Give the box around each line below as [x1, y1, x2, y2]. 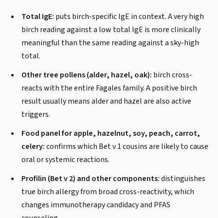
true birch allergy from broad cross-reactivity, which [21, 186, 194, 197]
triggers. [21, 109, 50, 120]
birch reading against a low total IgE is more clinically [21, 24, 200, 35]
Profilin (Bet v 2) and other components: [21, 173, 160, 184]
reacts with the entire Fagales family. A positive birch [21, 83, 197, 93]
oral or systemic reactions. [21, 154, 109, 165]
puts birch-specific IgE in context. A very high [54, 11, 204, 22]
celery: [21, 141, 45, 152]
